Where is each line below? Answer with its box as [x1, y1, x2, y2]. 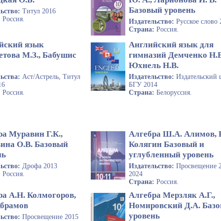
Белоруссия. [156, 89, 192, 97]
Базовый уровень [129, 5, 196, 15]
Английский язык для [129, 40, 214, 50]
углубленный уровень [129, 149, 214, 159]
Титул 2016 [22, 7, 56, 15]
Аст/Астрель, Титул [22, 73, 80, 81]
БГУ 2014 [129, 81, 158, 89]
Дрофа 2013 [22, 162, 57, 170]
